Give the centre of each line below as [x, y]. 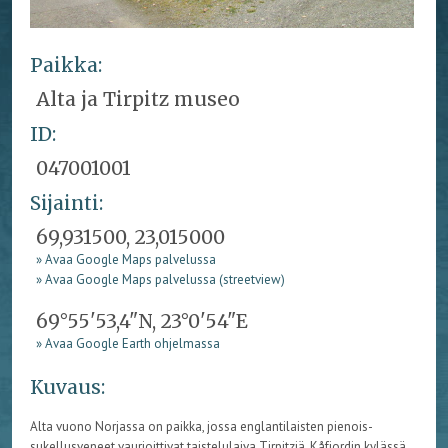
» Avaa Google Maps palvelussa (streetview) [161, 279]
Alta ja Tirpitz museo [138, 99]
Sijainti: [66, 202]
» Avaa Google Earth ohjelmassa [128, 343]
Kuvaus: [67, 387]
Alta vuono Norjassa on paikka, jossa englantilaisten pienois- [201, 427]
